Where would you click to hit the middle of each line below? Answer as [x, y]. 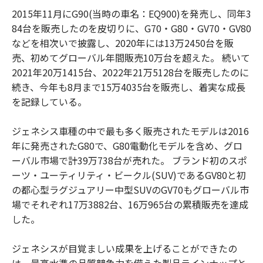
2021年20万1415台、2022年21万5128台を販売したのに [130, 72]
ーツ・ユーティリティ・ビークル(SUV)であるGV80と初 [129, 175]
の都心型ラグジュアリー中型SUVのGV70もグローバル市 [130, 189]
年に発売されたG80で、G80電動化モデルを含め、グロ [127, 145]
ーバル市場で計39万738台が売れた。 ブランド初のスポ [129, 160]
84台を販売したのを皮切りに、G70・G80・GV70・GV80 [131, 28]
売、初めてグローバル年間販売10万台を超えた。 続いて [131, 57]
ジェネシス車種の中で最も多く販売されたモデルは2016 [130, 131]
